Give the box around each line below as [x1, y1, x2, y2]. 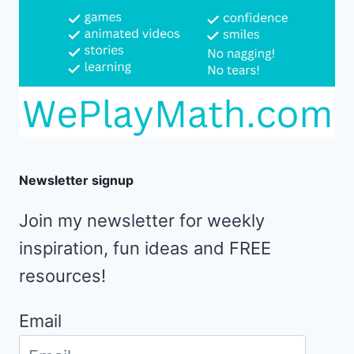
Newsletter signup [19, 171, 134, 188]
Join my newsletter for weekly [19, 209, 265, 231]
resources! [19, 265, 106, 286]
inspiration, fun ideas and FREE [19, 237, 271, 258]
